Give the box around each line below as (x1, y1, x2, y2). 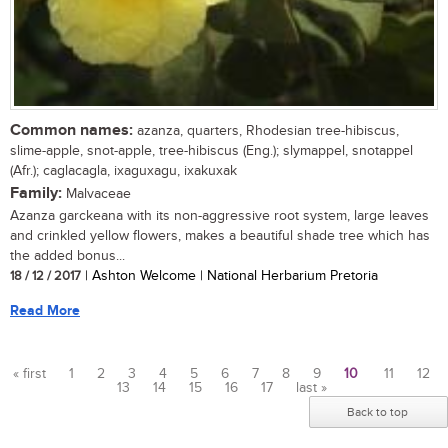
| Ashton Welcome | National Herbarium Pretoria (81, 268, 378, 285)
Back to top (347, 405, 408, 420)
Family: (10, 184, 62, 204)
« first (13, 366, 46, 383)
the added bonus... (10, 248, 125, 265)
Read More (10, 302, 80, 320)
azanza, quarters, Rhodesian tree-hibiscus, (133, 123, 399, 140)
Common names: (10, 121, 133, 141)
